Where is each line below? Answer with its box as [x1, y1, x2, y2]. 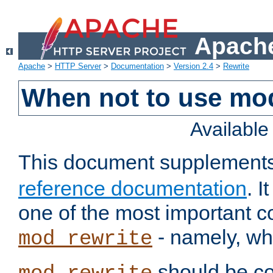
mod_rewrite [18, 227, 152, 251]
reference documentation [18, 177, 247, 200]
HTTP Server [55, 62, 101, 71]
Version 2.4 [174, 62, 213, 71]
